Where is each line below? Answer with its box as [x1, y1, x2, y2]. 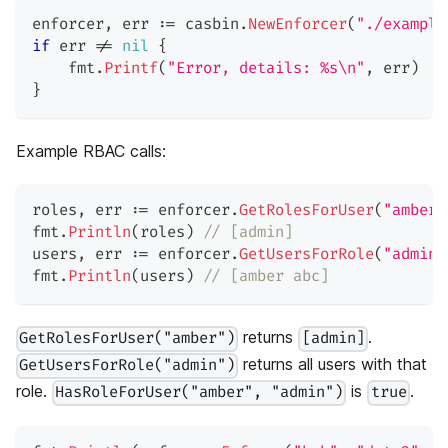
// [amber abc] [203, 267, 329, 287]
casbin [176, 15, 239, 35]
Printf [104, 59, 158, 79]
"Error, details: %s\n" [167, 59, 365, 79]
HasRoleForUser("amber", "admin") [55, 383, 344, 403]
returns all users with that [238, 354, 428, 375]
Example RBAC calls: [16, 141, 166, 162]
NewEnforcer [248, 15, 347, 35]
